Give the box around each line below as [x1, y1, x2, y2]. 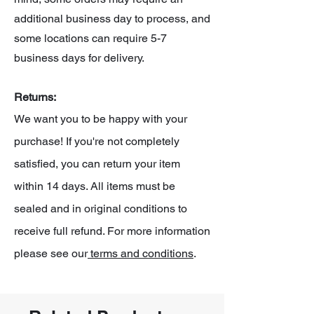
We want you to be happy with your [14, 111, 187, 125]
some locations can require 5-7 [14, 31, 167, 45]
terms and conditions [88, 246, 193, 260]
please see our [14, 246, 88, 260]
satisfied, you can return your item [14, 156, 180, 170]
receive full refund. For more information [14, 224, 210, 238]
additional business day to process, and [14, 11, 210, 25]
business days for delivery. [14, 50, 147, 64]
